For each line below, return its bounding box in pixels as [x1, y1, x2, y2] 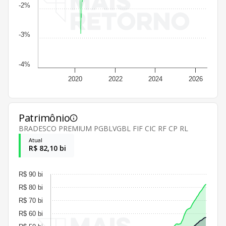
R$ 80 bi [19, 183, 43, 191]
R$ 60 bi [19, 209, 43, 217]
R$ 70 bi [19, 196, 43, 204]
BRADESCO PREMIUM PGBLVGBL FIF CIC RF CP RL [19, 123, 188, 133]
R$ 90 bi [19, 170, 43, 178]
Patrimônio [19, 110, 70, 125]
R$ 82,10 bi [29, 143, 66, 153]
